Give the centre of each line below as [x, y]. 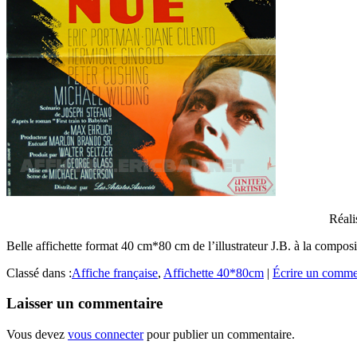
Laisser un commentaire [84, 304]
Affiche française [115, 273]
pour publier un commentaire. [219, 335]
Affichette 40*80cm [214, 273]
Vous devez [37, 335]
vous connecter [106, 335]
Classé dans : [39, 273]
